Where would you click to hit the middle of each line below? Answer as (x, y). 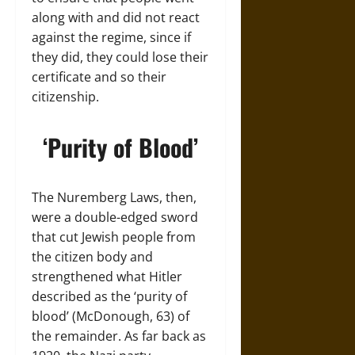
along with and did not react (116, 17)
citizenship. (65, 97)
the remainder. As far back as (119, 336)
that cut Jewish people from (114, 237)
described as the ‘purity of (109, 296)
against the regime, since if (111, 37)
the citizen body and (92, 257)
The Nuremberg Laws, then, (114, 197)
